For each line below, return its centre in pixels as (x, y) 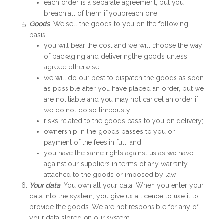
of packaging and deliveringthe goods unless (116, 56)
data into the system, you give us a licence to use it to (114, 196)
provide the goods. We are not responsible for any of (114, 207)
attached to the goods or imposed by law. (110, 175)
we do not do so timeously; (88, 110)
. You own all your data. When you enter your (132, 185)
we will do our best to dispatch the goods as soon (124, 78)
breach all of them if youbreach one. (101, 13)
